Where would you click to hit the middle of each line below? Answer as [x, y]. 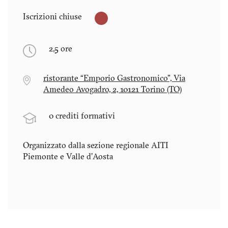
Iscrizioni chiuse [52, 17]
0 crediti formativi [82, 116]
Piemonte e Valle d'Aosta [68, 157]
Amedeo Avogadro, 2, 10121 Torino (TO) [112, 90]
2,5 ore [61, 49]
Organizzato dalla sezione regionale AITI [96, 146]
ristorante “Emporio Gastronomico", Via [114, 79]
